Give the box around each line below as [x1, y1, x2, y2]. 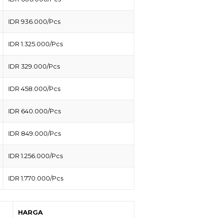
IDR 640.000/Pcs [8, 107, 61, 115]
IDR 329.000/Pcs [8, 62, 60, 71]
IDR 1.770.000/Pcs [8, 174, 63, 182]
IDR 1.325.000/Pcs [8, 40, 63, 48]
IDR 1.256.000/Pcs [8, 152, 63, 160]
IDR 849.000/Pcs [8, 129, 61, 138]
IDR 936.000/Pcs [8, 18, 60, 26]
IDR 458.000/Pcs [8, 85, 60, 93]
